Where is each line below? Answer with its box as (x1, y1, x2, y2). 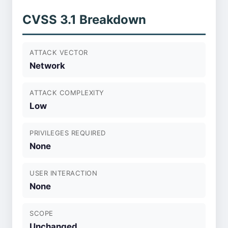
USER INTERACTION (30, 169, 98, 177)
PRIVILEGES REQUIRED (30, 129, 106, 137)
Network (30, 61, 65, 71)
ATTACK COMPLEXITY (30, 89, 104, 97)
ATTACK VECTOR (30, 48, 88, 56)
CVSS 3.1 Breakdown (22, 12, 146, 27)
